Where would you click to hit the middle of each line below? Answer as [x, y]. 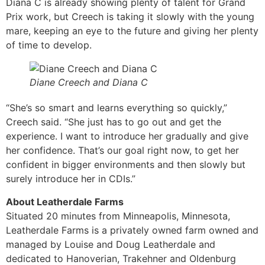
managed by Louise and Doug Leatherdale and [111, 244]
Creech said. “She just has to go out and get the [114, 122]
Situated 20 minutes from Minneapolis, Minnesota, [118, 216]
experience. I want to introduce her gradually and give [127, 136]
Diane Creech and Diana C [89, 83]
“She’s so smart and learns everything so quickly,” [117, 108]
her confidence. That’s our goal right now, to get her [122, 151]
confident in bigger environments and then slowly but [126, 165]
